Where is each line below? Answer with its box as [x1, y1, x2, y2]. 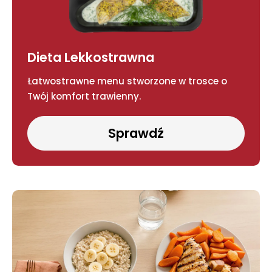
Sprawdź [108, 124, 164, 143]
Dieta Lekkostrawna [27, 49, 154, 67]
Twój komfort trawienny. [27, 90, 141, 103]
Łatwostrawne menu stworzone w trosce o [27, 75, 227, 88]
